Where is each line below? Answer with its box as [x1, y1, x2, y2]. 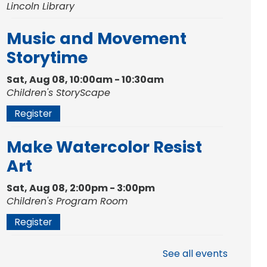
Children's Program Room [7, 194, 128, 208]
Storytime [7, 46, 88, 69]
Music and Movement [7, 27, 187, 49]
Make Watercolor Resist [7, 135, 203, 158]
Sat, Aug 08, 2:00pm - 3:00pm [7, 181, 156, 195]
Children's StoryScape [7, 85, 111, 100]
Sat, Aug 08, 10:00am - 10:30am [7, 72, 164, 86]
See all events [163, 246, 228, 260]
